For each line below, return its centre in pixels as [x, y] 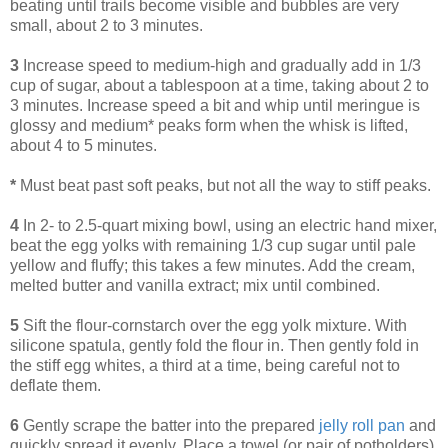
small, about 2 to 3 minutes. [106, 25]
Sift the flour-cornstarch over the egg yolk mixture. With [213, 325]
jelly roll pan [364, 425]
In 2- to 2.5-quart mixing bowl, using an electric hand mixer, [230, 225]
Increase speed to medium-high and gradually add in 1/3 [220, 65]
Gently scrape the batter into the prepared [169, 425]
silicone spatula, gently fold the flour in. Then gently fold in [214, 345]
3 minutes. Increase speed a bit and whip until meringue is [215, 105]
